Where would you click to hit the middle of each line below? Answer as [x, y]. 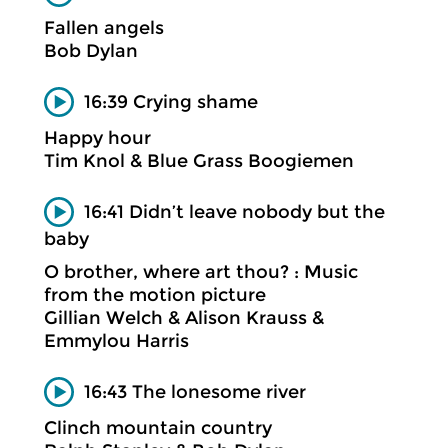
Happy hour [97, 138]
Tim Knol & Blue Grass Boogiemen [199, 161]
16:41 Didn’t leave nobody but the [234, 211]
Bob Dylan [91, 51]
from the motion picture [155, 294]
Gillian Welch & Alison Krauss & [184, 317]
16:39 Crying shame [171, 101]
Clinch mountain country [158, 428]
